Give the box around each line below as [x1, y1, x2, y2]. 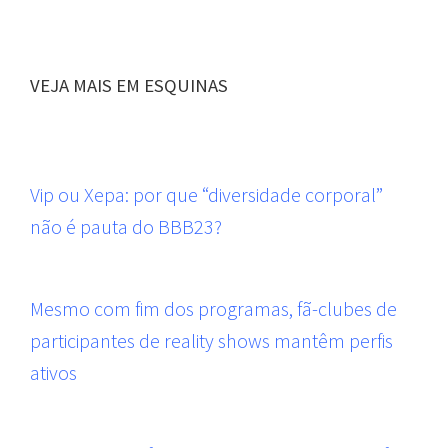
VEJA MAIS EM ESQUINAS [30, 73, 228, 97]
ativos [30, 359, 77, 385]
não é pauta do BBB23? [30, 213, 222, 239]
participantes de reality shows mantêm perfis [30, 327, 393, 353]
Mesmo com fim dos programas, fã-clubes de [30, 295, 397, 321]
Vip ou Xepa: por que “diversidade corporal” [30, 181, 383, 207]
